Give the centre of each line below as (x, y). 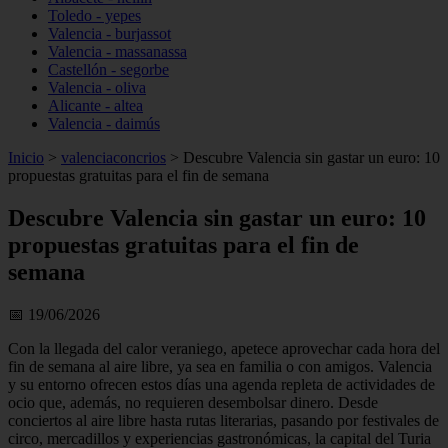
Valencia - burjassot (109, 33)
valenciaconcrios (113, 157)
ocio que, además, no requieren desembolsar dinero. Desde (193, 402)
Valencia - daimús (104, 123)
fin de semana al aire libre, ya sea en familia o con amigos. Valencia (220, 366)
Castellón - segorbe (108, 69)
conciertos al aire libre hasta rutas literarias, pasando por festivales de (223, 420)
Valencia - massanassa (117, 51)
